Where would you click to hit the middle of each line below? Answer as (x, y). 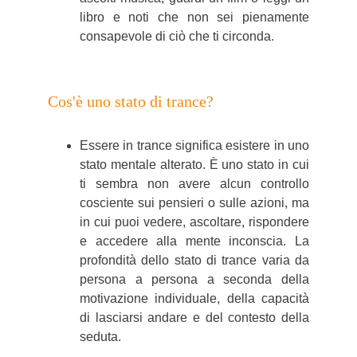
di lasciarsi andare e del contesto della (194, 318)
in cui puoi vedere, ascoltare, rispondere (194, 222)
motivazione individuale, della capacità (194, 298)
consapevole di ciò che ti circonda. (177, 36)
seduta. (100, 337)
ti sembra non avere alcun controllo (194, 184)
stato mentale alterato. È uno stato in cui (194, 165)
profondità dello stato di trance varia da (194, 260)
